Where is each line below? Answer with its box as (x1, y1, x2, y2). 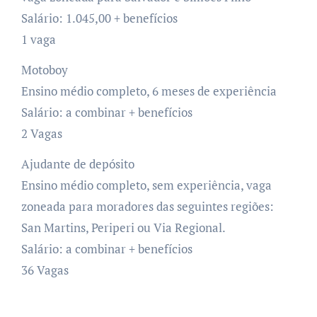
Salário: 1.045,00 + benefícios (21, 9, 178, 26)
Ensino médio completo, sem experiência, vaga (21, 176, 272, 193)
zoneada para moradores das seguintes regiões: (21, 197, 274, 214)
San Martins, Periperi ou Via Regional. (21, 219, 226, 236)
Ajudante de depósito (21, 155, 134, 172)
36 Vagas (21, 261, 69, 278)
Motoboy (21, 61, 68, 78)
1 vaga (21, 30, 56, 47)
